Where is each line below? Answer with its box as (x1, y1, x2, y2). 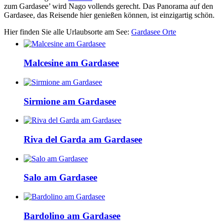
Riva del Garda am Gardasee (24, 134, 142, 145)
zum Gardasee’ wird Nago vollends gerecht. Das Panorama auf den (4, 2, 213, 11)
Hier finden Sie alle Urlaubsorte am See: (4, 28, 131, 37)
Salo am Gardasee (24, 172, 97, 183)
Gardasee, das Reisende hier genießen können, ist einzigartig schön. (4, 11, 215, 20)
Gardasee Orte (131, 28, 176, 37)
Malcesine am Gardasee (24, 58, 119, 69)
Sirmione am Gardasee (24, 96, 116, 107)
